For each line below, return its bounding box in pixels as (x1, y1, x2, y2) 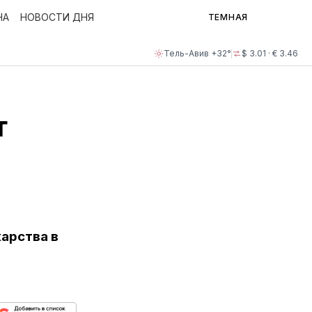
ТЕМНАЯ (208, 12, 248, 22)
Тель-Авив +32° (164, 48, 231, 58)
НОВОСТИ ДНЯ (20, 11, 94, 23)
